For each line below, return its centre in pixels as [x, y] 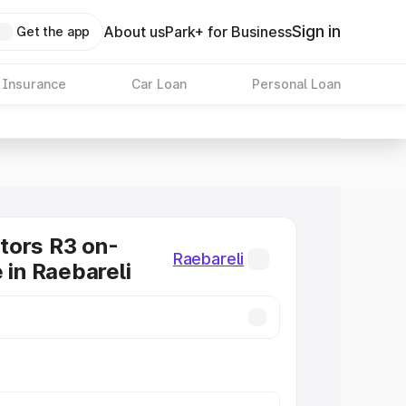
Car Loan [159, 84]
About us [135, 32]
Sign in [316, 31]
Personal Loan [296, 84]
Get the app [53, 31]
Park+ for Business [229, 32]
